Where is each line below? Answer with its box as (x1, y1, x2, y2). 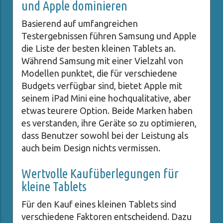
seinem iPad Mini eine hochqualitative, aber (21, 93, 191, 104)
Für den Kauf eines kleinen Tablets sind (21, 199, 176, 210)
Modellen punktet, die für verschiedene (21, 68, 177, 79)
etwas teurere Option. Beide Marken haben (21, 106, 193, 116)
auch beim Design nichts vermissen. (21, 143, 160, 153)
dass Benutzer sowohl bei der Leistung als (21, 130, 188, 141)
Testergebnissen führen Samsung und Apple (21, 31, 197, 41)
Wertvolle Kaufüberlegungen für (21, 166, 179, 181)
